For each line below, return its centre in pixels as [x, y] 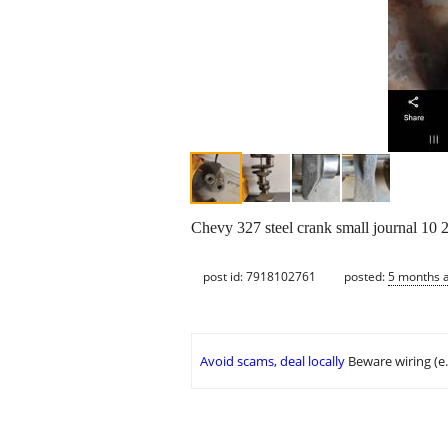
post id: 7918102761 [259, 276]
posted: [366, 276]
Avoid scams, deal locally [272, 361]
